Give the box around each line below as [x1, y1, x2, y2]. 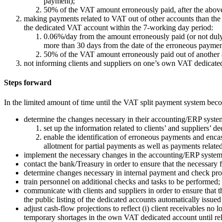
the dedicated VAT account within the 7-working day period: [24, 23, 213, 32]
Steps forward [4, 78, 52, 87]
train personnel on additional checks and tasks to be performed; [24, 177, 220, 186]
